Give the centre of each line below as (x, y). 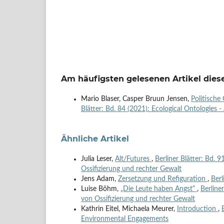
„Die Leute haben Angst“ (159, 189)
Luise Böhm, (101, 189)
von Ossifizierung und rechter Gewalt (138, 199)
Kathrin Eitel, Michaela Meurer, (129, 209)
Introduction (197, 209)
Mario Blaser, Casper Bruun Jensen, (136, 99)
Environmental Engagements (125, 219)
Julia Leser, (98, 159)
